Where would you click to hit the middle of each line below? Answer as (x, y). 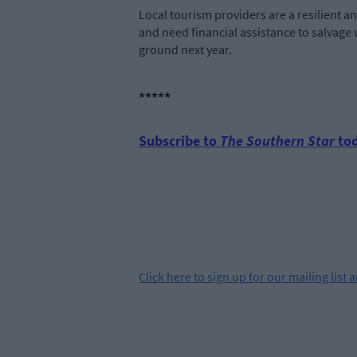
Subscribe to (179, 141)
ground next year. (185, 50)
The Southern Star (277, 141)
